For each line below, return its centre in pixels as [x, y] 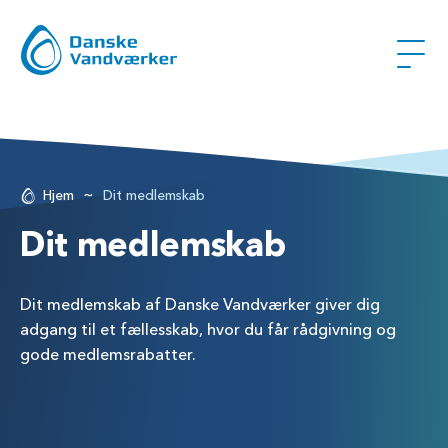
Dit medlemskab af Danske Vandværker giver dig [200, 304]
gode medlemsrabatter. [108, 354]
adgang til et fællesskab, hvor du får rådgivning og [208, 329]
